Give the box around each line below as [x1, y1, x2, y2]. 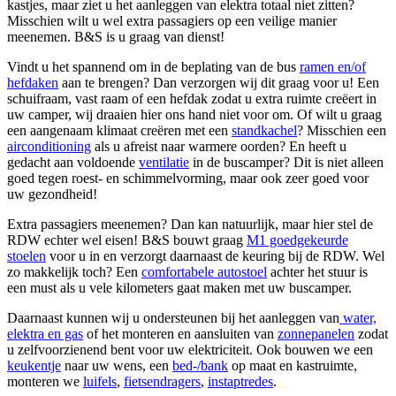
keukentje [7, 358, 61, 374]
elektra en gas [7, 326, 83, 342]
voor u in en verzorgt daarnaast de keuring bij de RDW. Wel [46, 248, 385, 264]
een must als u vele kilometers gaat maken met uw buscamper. [7, 280, 352, 296]
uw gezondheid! [7, 187, 97, 202]
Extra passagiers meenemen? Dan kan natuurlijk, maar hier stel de [7, 217, 373, 232]
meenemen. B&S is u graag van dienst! [7, 29, 225, 45]
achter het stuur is [267, 264, 368, 280]
